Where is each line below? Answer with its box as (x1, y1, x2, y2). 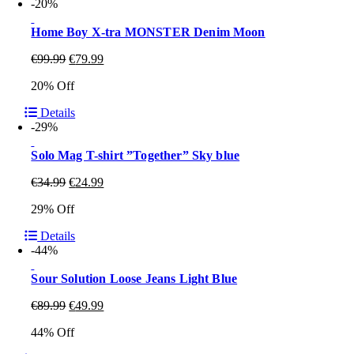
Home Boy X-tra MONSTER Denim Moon (31, 25, 265, 39)
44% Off (31, 326, 75, 339)
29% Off (31, 202, 75, 216)
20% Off (31, 79, 75, 92)
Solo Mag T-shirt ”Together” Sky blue (31, 149, 240, 162)
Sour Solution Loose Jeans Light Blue (31, 272, 238, 285)
